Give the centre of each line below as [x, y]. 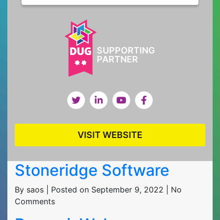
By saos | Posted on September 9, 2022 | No [98, 190]
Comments [35, 201]
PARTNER [117, 59]
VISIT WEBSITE [110, 135]
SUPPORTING [126, 50]
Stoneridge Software [92, 170]
